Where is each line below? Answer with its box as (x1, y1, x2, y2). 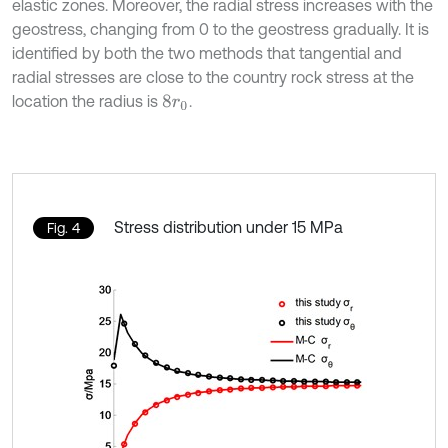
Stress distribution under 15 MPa (114, 217, 343, 236)
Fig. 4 (47, 219, 80, 236)
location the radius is (12, 91, 162, 110)
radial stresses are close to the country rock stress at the (12, 67, 414, 86)
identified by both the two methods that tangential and (12, 43, 402, 62)
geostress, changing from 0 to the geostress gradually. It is (12, 19, 429, 38)
